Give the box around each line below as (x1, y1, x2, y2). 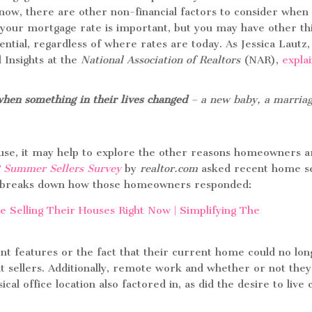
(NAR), (240, 54, 283, 66)
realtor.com (140, 162, 202, 175)
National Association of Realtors (81, 54, 241, 66)
